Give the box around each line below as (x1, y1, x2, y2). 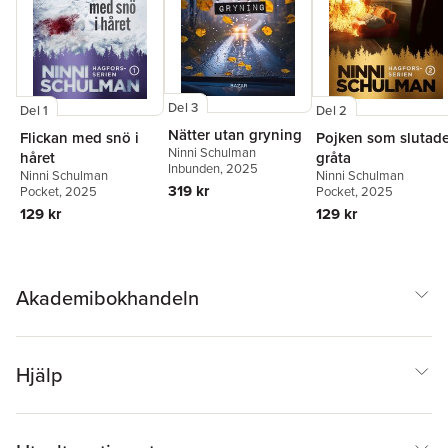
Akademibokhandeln (16, 283, 199, 314)
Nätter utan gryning (168, 123, 302, 145)
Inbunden (168, 158, 220, 178)
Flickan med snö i (20, 127, 139, 149)
